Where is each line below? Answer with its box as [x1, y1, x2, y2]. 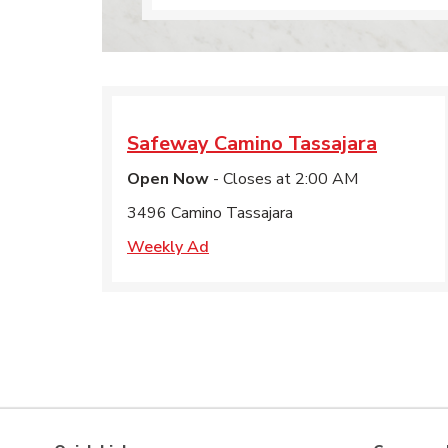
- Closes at [209, 168, 291, 190]
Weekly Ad [127, 236, 209, 258]
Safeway [127, 130, 209, 157]
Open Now [127, 168, 209, 190]
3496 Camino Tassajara [127, 202, 293, 224]
